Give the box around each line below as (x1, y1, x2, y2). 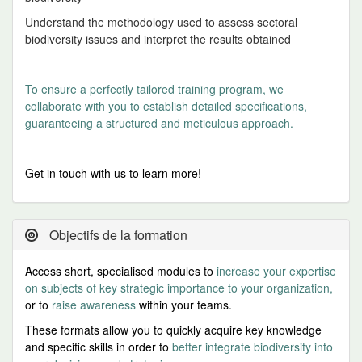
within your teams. (136, 297, 232, 313)
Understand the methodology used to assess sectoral (25, 14, 297, 30)
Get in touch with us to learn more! (25, 165, 201, 181)
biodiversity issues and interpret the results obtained (25, 31, 291, 47)
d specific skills (38, 339, 116, 355)
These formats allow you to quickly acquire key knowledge (25, 322, 322, 338)
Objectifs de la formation (46, 225, 187, 244)
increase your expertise (217, 263, 336, 279)
